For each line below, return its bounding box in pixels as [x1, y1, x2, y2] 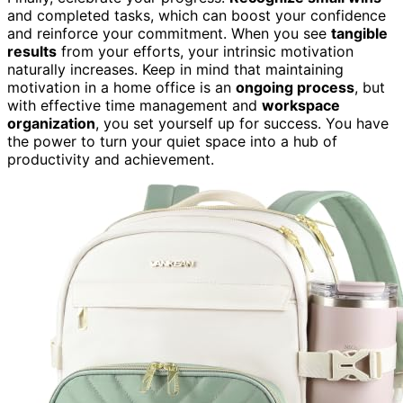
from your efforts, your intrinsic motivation [57, 41, 354, 60]
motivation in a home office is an [7, 77, 236, 96]
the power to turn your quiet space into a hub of [7, 131, 337, 150]
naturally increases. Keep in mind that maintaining [7, 59, 344, 78]
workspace [262, 95, 340, 114]
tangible [331, 23, 388, 42]
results [7, 41, 57, 60]
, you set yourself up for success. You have [95, 113, 389, 132]
